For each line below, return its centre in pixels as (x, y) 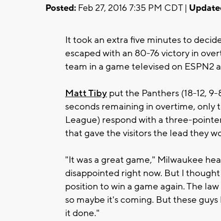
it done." (82, 213)
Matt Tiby (86, 93)
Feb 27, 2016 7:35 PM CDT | (132, 8)
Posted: (61, 8)
